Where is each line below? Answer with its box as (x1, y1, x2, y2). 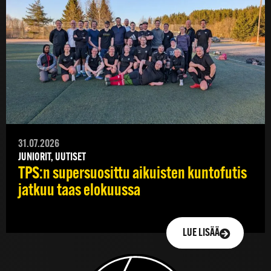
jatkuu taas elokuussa (18, 183, 140, 200)
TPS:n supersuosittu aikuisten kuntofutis (18, 166, 247, 183)
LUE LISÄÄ (183, 227, 220, 240)
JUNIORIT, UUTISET (18, 152, 86, 164)
